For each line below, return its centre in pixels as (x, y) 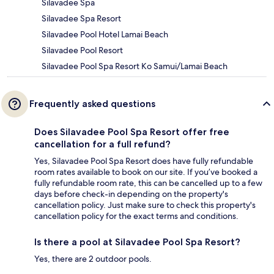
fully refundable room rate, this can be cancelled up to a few (148, 183)
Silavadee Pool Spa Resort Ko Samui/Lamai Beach (135, 66)
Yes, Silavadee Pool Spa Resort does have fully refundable (144, 161)
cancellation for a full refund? (102, 144)
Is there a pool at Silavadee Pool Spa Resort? (137, 242)
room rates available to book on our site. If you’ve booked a (146, 172)
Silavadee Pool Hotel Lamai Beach (105, 34)
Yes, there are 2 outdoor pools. (93, 258)
